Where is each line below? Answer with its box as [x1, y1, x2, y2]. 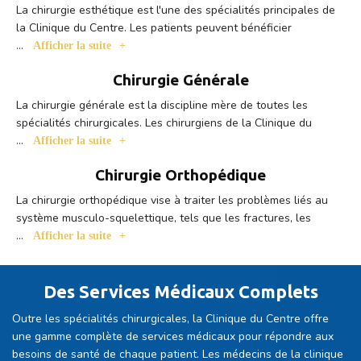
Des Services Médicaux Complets [43, 281, 318, 302]
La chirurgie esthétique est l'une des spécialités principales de [16, 2, 335, 19]
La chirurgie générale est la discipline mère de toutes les [16, 98, 308, 114]
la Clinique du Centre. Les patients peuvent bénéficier [16, 20, 292, 36]
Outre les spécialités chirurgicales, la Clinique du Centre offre [12, 311, 329, 327]
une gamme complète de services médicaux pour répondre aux [12, 329, 334, 345]
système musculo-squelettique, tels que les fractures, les [16, 210, 311, 226]
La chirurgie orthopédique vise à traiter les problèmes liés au [16, 193, 328, 209]
